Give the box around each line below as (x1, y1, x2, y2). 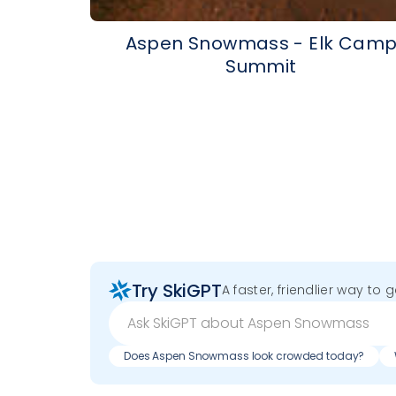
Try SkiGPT (131, 278, 222, 303)
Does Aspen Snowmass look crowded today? (124, 348, 365, 364)
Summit (225, 54, 297, 80)
